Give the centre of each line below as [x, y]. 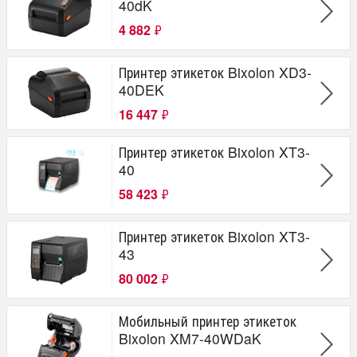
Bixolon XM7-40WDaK [190, 338]
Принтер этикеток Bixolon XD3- [215, 72]
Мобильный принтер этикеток [208, 320]
